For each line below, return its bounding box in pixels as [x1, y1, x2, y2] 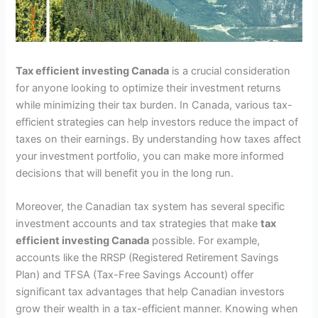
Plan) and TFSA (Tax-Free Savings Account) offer [16, 268, 254, 282]
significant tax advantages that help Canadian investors [16, 285, 285, 299]
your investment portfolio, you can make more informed [16, 149, 285, 163]
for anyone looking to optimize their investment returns [16, 81, 282, 94]
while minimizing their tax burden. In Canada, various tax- [16, 98, 293, 111]
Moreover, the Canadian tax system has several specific [16, 200, 285, 214]
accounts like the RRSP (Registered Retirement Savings [16, 251, 280, 265]
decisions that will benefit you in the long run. [16, 166, 234, 180]
